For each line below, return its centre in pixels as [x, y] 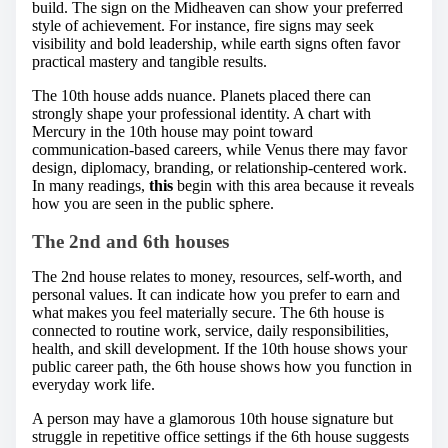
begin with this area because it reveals [293, 185]
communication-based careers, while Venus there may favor [219, 149]
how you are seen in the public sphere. [153, 203]
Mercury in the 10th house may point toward [172, 131]
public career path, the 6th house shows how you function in [222, 367]
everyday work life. [93, 385]
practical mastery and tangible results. [149, 61]
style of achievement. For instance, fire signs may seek [203, 25]
